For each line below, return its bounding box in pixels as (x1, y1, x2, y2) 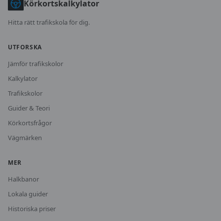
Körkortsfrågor (8, 118, 52, 127)
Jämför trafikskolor (8, 59, 63, 68)
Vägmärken (8, 133, 42, 142)
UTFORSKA (8, 43, 42, 51)
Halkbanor (8, 175, 39, 184)
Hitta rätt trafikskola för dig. (8, 18, 90, 27)
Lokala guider (8, 189, 48, 198)
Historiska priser (8, 204, 56, 213)
